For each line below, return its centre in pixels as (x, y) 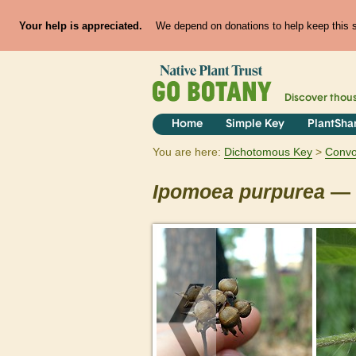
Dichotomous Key (268, 152)
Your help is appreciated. (80, 25)
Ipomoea (193, 192)
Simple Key (255, 125)
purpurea (282, 192)
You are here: (187, 152)
